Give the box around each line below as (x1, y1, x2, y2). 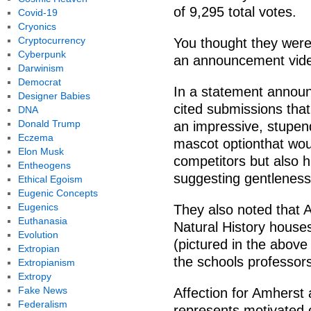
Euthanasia (17, 215, 67, 226)
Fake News (17, 285, 67, 296)
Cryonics (17, 21, 56, 32)
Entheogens (17, 160, 71, 171)
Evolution (17, 229, 58, 240)
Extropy (17, 271, 51, 282)
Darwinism (17, 62, 64, 74)
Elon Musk (17, 146, 64, 157)
